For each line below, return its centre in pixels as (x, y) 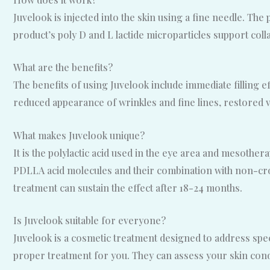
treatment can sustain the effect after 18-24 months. (128, 187)
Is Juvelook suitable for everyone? (89, 221)
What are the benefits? (63, 67)
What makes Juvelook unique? (79, 135)
